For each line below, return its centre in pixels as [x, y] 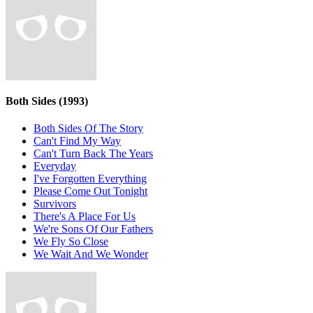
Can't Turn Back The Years [93, 154]
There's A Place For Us [85, 217]
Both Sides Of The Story [88, 129]
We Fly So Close [71, 242]
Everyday [55, 166]
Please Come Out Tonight [90, 191]
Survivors [55, 204]
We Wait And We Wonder [91, 254]
